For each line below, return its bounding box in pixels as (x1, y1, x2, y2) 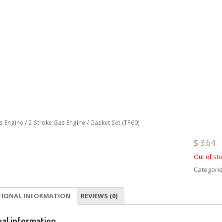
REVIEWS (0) (81, 191, 117, 201)
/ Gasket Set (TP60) (85, 118, 140, 127)
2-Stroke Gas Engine (28, 118, 85, 127)
